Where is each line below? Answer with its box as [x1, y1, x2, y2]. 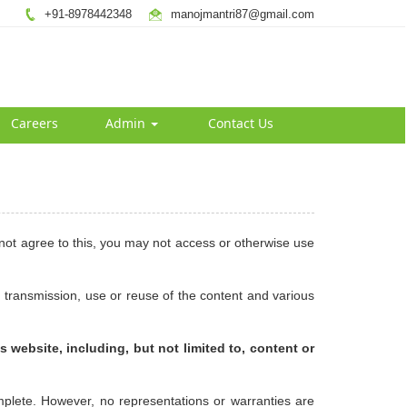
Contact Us [207, 114, 273, 132]
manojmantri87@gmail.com [171, 7, 314, 21]
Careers [10, 114, 58, 132]
